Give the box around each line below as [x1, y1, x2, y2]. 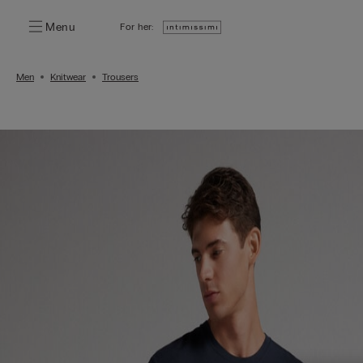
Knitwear [50, 71, 86, 83]
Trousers [102, 71, 139, 83]
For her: [120, 21, 154, 32]
